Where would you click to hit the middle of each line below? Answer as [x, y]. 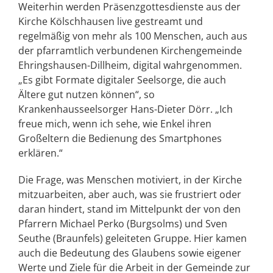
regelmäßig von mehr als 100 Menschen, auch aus [133, 36]
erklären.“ [41, 153]
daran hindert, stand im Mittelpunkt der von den [129, 209]
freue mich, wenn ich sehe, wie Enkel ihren [115, 124]
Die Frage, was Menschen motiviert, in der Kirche [130, 180]
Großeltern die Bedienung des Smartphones [120, 138]
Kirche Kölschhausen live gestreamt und [111, 21]
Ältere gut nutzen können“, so [87, 94]
